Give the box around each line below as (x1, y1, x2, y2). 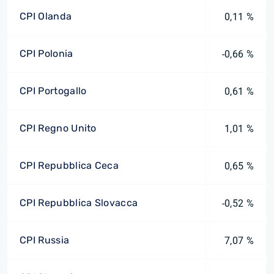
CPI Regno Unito (20, 122, 97, 134)
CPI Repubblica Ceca (20, 160, 119, 171)
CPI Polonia (20, 48, 73, 59)
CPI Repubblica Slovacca (20, 197, 138, 209)
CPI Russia (20, 234, 70, 246)
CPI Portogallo (20, 85, 87, 97)
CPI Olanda (20, 10, 72, 22)
